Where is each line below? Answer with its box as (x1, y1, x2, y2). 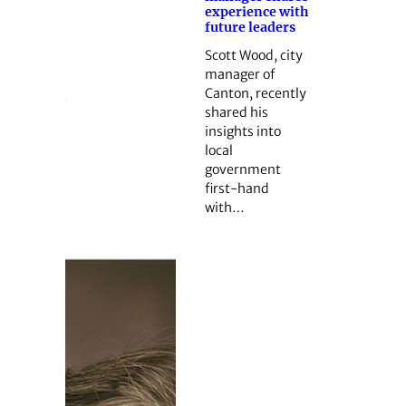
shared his (204, 103, 268, 121)
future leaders (204, 19, 295, 36)
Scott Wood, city (204, 46, 303, 63)
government (204, 160, 281, 178)
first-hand (204, 179, 269, 197)
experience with (204, 4, 309, 21)
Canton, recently (204, 84, 306, 101)
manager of (204, 65, 275, 82)
